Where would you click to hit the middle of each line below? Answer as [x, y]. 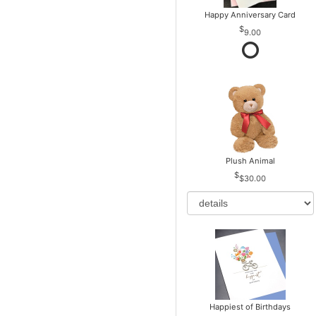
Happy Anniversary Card [250, 15]
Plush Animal [250, 161]
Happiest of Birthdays [250, 307]
